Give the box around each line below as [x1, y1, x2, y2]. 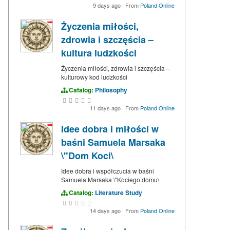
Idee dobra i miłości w [61, 122, 159, 136]
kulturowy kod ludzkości [61, 72, 127, 82]
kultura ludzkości [61, 46, 137, 60]
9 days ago [93, 1, 122, 10]
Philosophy [95, 85, 127, 95]
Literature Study [95, 188, 142, 198]
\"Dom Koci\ [61, 149, 113, 163]
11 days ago [90, 104, 122, 112]
